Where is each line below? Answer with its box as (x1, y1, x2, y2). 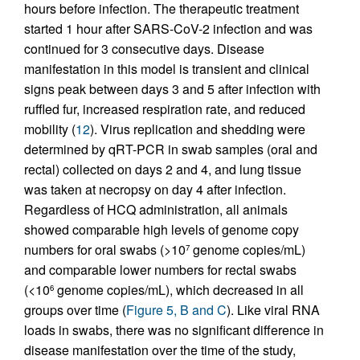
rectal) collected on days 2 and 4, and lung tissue (24, 160, 301, 179)
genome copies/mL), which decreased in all (54, 280, 304, 300)
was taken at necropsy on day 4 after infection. (24, 180, 286, 199)
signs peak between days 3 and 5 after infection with (24, 80, 321, 99)
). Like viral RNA (227, 301, 320, 320)
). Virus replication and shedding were (90, 120, 305, 139)
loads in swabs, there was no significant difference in (24, 321, 324, 340)
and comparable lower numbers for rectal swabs (24, 260, 297, 280)
